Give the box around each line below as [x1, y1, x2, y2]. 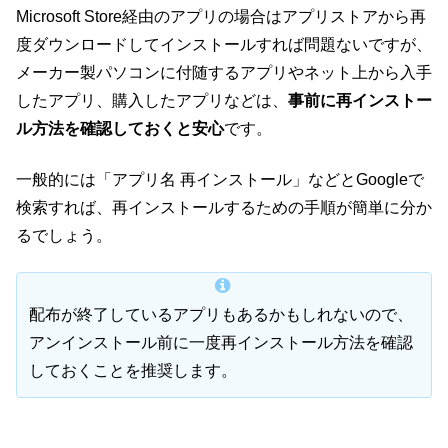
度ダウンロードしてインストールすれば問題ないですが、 [16, 36, 432, 54]
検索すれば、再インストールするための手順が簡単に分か [16, 198, 432, 216]
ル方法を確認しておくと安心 [16, 120, 224, 138]
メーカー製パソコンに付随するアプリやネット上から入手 [16, 64, 432, 82]
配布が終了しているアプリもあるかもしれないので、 [29, 306, 413, 324]
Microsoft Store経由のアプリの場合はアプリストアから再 [16, 8, 426, 26]
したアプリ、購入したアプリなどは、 [16, 92, 288, 110]
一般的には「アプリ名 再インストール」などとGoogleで [16, 170, 424, 188]
